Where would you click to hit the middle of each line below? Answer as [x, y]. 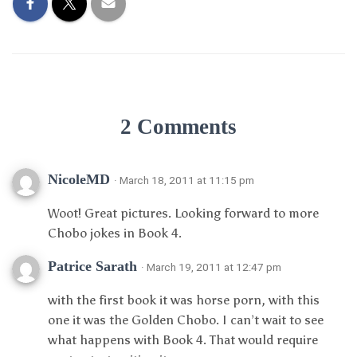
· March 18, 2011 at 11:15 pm [184, 180]
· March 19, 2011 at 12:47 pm [211, 267]
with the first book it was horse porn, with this [184, 300]
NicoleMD [79, 179]
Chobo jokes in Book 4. [115, 233]
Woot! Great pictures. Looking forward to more [183, 213]
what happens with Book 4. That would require [183, 340]
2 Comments [178, 127]
